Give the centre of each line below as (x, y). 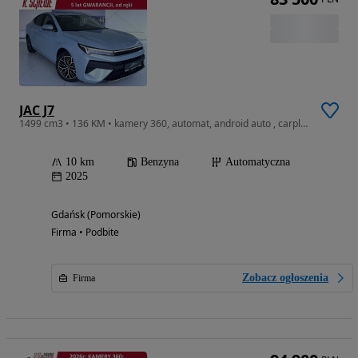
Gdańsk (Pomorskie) (96, 215)
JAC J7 (37, 111)
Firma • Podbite (85, 233)
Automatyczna (258, 162)
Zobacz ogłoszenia (285, 278)
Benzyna (160, 162)
